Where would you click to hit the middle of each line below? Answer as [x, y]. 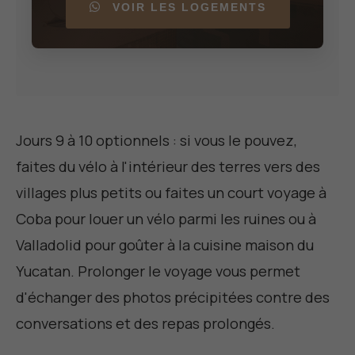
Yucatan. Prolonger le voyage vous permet [158, 271]
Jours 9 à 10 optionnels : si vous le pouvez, [157, 141]
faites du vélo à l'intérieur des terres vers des [168, 167]
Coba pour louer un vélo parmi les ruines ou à [166, 219]
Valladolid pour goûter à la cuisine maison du [165, 245]
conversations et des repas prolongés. [145, 324]
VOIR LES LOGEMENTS [187, 8]
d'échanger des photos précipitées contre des [173, 298]
